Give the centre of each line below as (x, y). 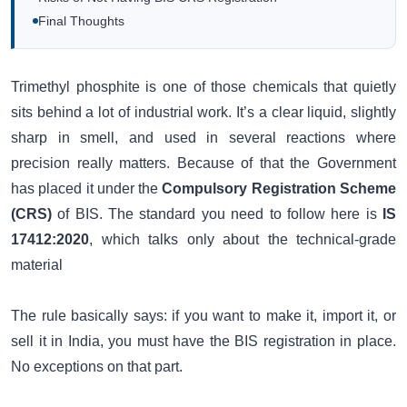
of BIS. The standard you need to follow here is (217, 214)
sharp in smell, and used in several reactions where (203, 138)
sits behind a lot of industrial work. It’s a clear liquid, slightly (203, 113)
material (37, 265)
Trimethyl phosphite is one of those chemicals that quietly (203, 87)
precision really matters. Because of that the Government (203, 164)
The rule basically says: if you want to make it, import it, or (203, 316)
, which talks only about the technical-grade (243, 240)
